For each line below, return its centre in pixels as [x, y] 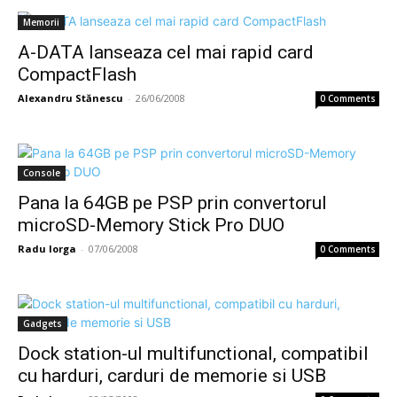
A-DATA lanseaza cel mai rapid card [166, 52]
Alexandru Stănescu [70, 98]
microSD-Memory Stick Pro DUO [151, 225]
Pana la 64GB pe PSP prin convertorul [172, 203]
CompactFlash [77, 74]
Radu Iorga [47, 249]
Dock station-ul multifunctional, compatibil [193, 354]
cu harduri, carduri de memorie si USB [172, 376]
